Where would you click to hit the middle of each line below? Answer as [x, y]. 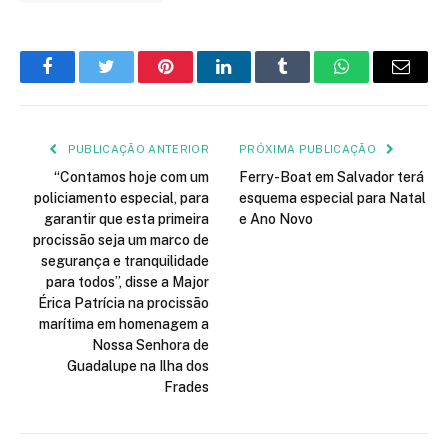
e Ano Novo [276, 219]
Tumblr [308, 81]
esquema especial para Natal [332, 198]
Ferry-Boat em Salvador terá [331, 177]
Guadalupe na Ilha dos [138, 366]
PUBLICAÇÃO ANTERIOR [136, 149]
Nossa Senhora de [150, 345]
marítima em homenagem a [124, 324]
